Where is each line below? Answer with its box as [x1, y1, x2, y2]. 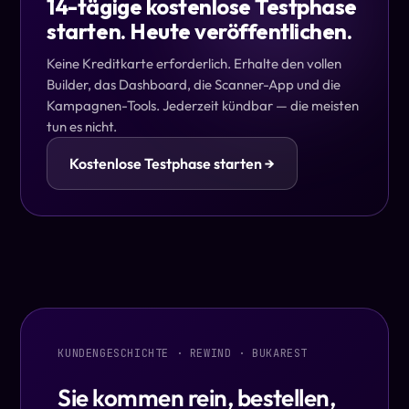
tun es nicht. [47, 117, 118, 135]
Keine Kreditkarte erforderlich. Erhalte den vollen [47, 54, 342, 72]
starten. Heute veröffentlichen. [47, 16, 352, 45]
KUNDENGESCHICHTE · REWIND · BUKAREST [58, 345, 308, 361]
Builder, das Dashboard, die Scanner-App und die [47, 75, 341, 93]
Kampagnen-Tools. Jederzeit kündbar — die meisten [47, 96, 360, 114]
